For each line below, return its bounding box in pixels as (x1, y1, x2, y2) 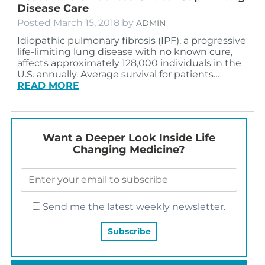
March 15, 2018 (53, 17, 119, 28)
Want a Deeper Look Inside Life (42, 131, 215, 144)
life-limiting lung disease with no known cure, (17, 46, 232, 57)
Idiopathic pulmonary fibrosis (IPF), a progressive (17, 34, 246, 46)
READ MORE (17, 79, 79, 91)
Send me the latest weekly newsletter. (40, 201, 225, 212)
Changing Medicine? (72, 143, 185, 156)
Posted (17, 17, 53, 28)
